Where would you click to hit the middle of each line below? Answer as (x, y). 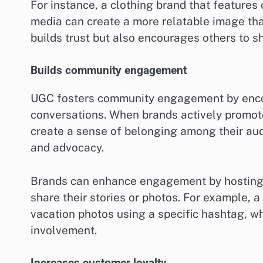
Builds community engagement (109, 71)
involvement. (64, 230)
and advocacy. (67, 148)
